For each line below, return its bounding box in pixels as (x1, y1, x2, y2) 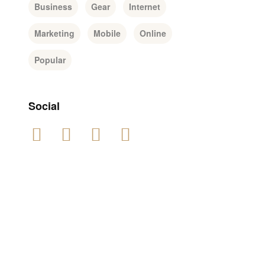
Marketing (34, 27, 75, 39)
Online (139, 27, 166, 39)
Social (28, 98, 60, 114)
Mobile (93, 27, 121, 39)
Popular (34, 54, 66, 66)
